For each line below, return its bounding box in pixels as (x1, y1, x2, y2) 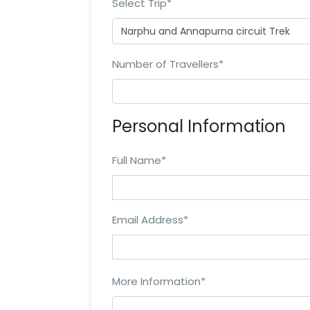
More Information (112, 273, 201, 289)
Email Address (112, 212, 183, 228)
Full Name (112, 153, 161, 168)
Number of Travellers (112, 57, 219, 72)
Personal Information (112, 115, 286, 138)
